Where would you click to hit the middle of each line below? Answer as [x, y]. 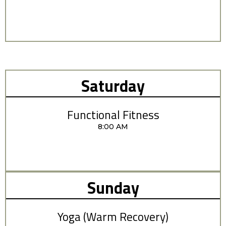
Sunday [113, 187]
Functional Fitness [113, 115]
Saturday [113, 86]
